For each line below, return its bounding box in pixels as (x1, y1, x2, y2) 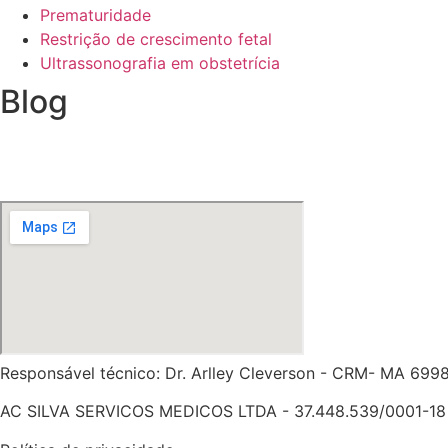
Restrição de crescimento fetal (40, 29, 272, 49)
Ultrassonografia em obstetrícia (40, 53, 280, 73)
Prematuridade (40, 5, 151, 25)
